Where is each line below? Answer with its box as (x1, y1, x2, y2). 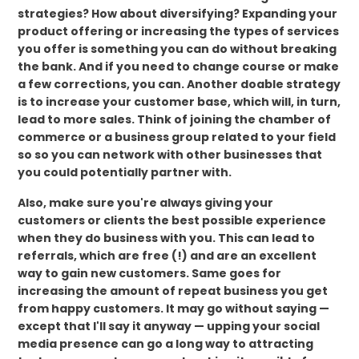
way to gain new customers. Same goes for (18, 264, 282, 281)
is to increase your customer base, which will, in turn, (18, 93, 341, 110)
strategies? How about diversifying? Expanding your (18, 5, 338, 22)
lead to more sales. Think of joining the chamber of (18, 111, 332, 127)
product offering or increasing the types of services (18, 22, 340, 39)
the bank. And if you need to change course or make (18, 58, 340, 75)
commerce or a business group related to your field (18, 128, 337, 145)
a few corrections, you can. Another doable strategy (18, 75, 341, 92)
